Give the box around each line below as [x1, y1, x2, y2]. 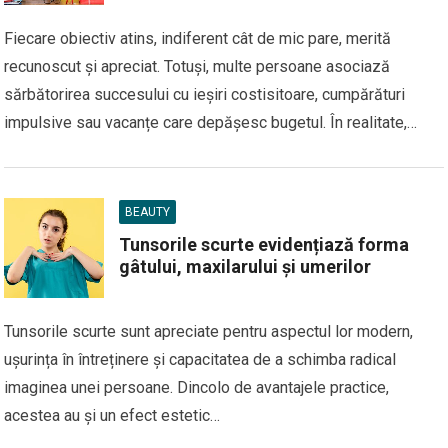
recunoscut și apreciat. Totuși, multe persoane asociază [4, 57, 391, 76]
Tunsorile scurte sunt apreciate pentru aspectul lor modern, [4, 322, 414, 341]
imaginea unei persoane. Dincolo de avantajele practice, [4, 378, 390, 397]
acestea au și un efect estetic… [4, 406, 221, 425]
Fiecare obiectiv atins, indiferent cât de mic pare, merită [4, 29, 392, 48]
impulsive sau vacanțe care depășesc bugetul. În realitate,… [4, 113, 418, 132]
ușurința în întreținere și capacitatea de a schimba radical [4, 350, 397, 369]
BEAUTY [125, 205, 171, 219]
